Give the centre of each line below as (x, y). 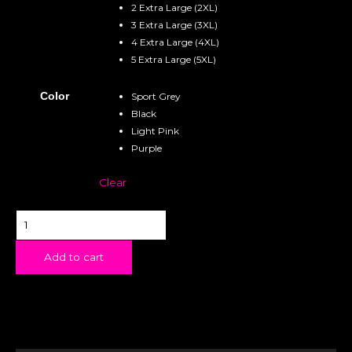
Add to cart (74, 257)
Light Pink (156, 130)
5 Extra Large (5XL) (174, 59)
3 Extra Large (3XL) (175, 24)
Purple (147, 148)
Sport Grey (156, 96)
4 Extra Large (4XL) (176, 42)
